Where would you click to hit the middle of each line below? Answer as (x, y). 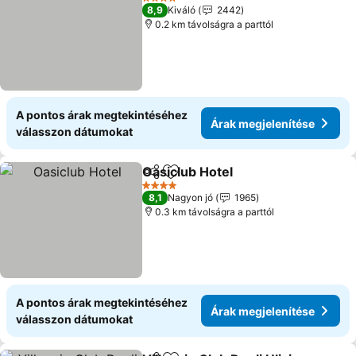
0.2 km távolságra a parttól (215, 24)
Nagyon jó (191, 197)
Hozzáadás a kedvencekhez (254, 180)
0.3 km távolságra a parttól (215, 212)
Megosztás (172, 179)
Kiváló (182, 10)
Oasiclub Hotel (188, 172)
